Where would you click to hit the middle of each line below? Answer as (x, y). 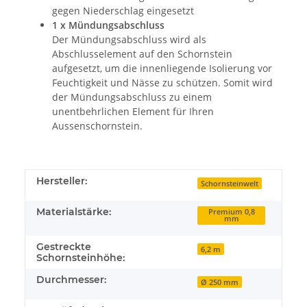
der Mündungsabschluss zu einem (132, 97)
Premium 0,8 (231, 212)
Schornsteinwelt (230, 183)
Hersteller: (62, 181)
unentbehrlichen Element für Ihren (133, 111)
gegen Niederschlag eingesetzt (123, 10)
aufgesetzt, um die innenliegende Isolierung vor (162, 68)
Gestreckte (64, 246)
